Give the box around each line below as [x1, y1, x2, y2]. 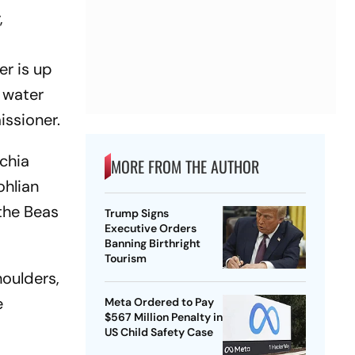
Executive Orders [104, 221, 197, 236]
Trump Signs [104, 206, 169, 221]
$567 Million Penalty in [104, 310, 223, 325]
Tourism [104, 251, 147, 266]
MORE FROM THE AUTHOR [110, 155, 259, 179]
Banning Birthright [104, 236, 200, 251]
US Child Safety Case [104, 325, 213, 340]
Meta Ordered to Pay [104, 295, 214, 310]
